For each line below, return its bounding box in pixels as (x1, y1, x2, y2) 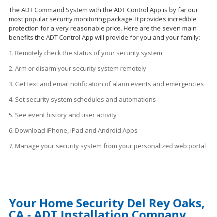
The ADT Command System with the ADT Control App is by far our (9, 5, 198, 15)
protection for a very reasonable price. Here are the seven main (9, 24, 197, 33)
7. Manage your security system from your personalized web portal (9, 141, 206, 151)
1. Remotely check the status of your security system (9, 48, 162, 58)
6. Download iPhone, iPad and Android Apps (9, 126, 138, 135)
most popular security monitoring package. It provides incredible (9, 15, 197, 24)
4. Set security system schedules (9, 95, 104, 104)
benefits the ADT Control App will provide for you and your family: (9, 33, 200, 42)
